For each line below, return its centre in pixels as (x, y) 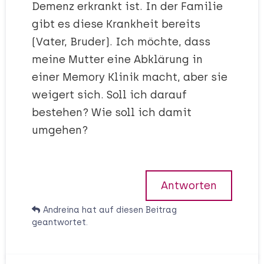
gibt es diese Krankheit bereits (116, 24)
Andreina (61, 210)
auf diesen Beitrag (137, 210)
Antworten (189, 186)
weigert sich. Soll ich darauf (109, 95)
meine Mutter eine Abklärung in (117, 60)
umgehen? (60, 130)
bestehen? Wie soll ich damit (112, 113)
